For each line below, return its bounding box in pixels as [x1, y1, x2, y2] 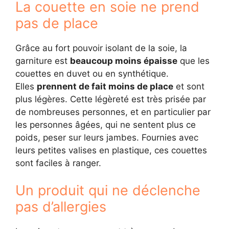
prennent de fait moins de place [37, 81, 173, 91]
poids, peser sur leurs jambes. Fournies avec [15, 132, 198, 143]
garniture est [15, 55, 70, 66]
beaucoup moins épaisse [70, 55, 177, 66]
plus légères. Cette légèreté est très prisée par [15, 94, 206, 104]
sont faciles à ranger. [15, 157, 101, 168]
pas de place [15, 14, 98, 32]
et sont [173, 81, 204, 91]
